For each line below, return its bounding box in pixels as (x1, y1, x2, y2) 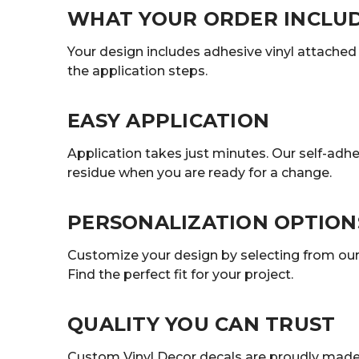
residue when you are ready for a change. (67, 165, 332, 181)
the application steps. (67, 63, 208, 79)
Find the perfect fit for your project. (67, 267, 293, 283)
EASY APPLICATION (67, 109, 269, 133)
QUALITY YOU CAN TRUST (67, 313, 336, 337)
